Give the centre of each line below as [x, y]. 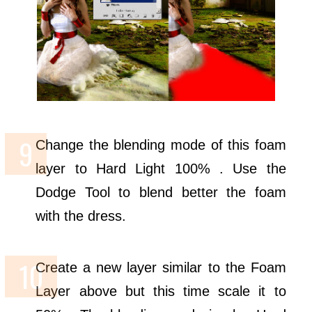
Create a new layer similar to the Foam [161, 267]
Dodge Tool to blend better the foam [161, 192]
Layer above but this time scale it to [161, 291]
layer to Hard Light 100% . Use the [161, 168]
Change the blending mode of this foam [161, 145]
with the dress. [81, 216]
